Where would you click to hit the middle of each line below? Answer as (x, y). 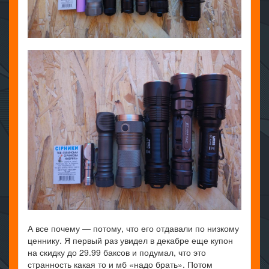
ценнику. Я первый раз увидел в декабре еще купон (130, 240)
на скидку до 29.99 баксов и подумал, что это (117, 252)
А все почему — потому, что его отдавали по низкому (133, 228)
